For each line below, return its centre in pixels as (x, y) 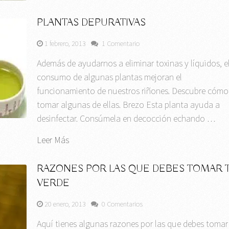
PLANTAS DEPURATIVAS (91, 23)
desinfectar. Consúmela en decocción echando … (126, 119)
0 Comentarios (122, 204)
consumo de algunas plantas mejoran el (110, 77)
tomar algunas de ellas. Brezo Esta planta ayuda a (129, 105)
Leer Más (53, 140)
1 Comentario (121, 44)
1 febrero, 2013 (65, 44)
